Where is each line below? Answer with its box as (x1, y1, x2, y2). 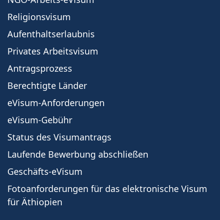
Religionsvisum (7, 10, 71, 23)
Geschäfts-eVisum (7, 165, 82, 177)
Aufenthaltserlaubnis (7, 27, 95, 40)
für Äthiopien (7, 195, 62, 208)
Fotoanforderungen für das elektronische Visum (7, 182, 207, 194)
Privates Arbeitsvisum (7, 45, 98, 57)
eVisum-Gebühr (7, 113, 72, 126)
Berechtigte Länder (7, 79, 87, 91)
